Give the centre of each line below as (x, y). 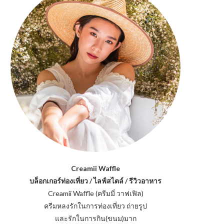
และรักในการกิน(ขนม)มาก (95, 218)
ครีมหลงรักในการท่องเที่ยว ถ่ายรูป (95, 206)
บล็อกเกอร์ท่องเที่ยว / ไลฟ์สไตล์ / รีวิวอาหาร (95, 181)
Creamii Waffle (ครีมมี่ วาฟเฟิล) (95, 193)
